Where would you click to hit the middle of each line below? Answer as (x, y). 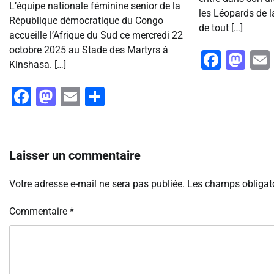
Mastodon (100, 97)
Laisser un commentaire (75, 156)
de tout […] (220, 28)
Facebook (73, 97)
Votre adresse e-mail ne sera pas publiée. (97, 184)
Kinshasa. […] (38, 65)
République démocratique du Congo (86, 21)
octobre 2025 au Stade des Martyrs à (89, 50)
